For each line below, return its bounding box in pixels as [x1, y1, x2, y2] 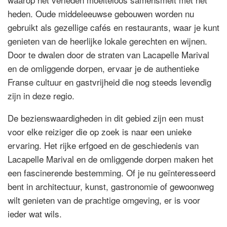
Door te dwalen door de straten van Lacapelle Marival [8, 48, 209, 61]
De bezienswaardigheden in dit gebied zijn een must [8, 111, 204, 124]
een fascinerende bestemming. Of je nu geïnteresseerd [8, 166, 215, 179]
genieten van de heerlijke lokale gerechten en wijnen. [8, 34, 207, 47]
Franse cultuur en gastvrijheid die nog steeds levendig [8, 75, 211, 88]
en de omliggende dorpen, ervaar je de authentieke [8, 61, 199, 74]
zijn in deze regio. [8, 89, 74, 102]
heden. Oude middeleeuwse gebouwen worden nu [8, 7, 194, 20]
